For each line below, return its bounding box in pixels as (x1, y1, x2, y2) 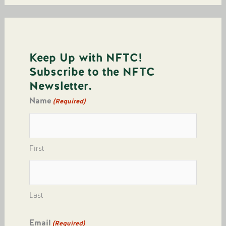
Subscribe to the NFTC (29, 64, 155, 80)
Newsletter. (29, 78, 92, 94)
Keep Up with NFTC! (29, 50, 143, 66)
